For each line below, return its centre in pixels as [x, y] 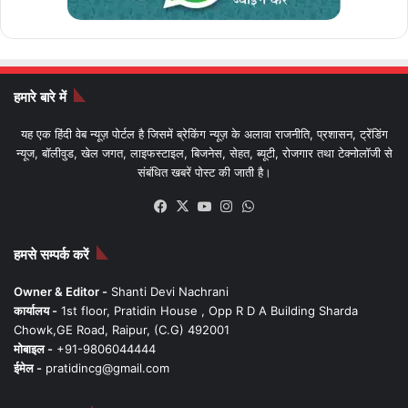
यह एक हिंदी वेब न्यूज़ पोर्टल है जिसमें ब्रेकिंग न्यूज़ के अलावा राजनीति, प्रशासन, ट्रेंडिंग [204, 133]
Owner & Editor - [61, 291]
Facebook [203, 206]
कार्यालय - [36, 310]
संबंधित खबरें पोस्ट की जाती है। [204, 172]
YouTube [243, 206]
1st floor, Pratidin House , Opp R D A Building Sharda [208, 310]
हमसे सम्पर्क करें [51, 254]
